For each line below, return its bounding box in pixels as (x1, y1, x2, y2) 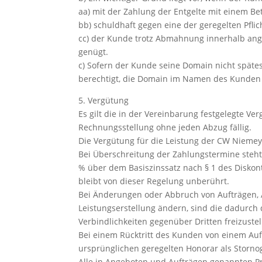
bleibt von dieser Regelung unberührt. (78, 175, 230, 187)
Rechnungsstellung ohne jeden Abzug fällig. (78, 121, 252, 133)
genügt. (78, 46, 109, 57)
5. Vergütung (78, 94, 129, 106)
